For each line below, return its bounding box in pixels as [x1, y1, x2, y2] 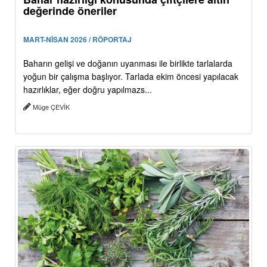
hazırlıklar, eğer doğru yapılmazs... [23, 83, 152, 95]
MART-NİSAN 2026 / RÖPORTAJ [23, 33, 132, 45]
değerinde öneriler [23, 2, 117, 18]
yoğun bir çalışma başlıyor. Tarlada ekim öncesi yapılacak [23, 70, 238, 82]
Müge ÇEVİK [31, 101, 72, 111]
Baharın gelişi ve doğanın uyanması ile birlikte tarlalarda [23, 57, 232, 69]
